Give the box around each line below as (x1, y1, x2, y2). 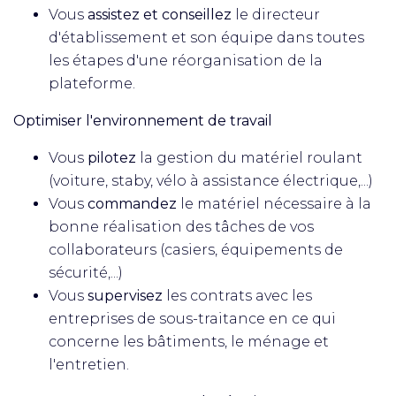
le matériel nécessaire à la (177, 195, 371, 212)
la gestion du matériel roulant (136, 149, 362, 166)
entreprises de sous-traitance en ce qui (49, 310, 336, 327)
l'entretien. (49, 356, 129, 373)
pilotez (88, 149, 136, 166)
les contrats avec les (163, 287, 312, 304)
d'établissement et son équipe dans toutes (49, 29, 364, 46)
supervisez (88, 287, 163, 304)
